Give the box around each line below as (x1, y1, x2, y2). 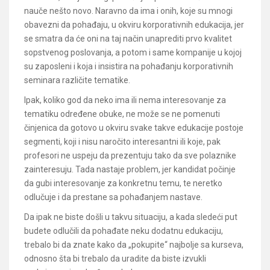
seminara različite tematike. (24, 75, 130, 85)
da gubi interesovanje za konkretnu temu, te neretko (24, 178, 222, 188)
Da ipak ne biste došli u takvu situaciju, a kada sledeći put (24, 212, 237, 222)
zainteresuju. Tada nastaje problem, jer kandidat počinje (24, 165, 236, 174)
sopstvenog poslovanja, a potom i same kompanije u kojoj (24, 48, 242, 57)
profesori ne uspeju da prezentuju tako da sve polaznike (24, 151, 236, 160)
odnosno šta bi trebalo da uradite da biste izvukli (24, 254, 206, 263)
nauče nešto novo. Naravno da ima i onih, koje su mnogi (24, 6, 233, 16)
